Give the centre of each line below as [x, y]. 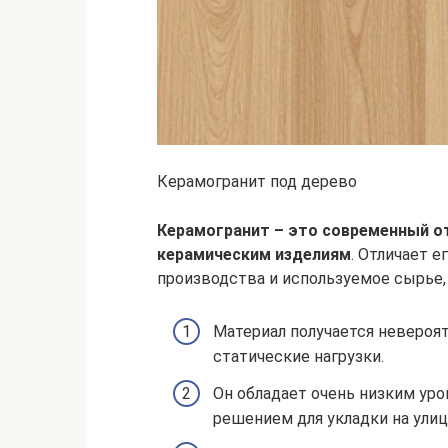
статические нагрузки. [298, 356]
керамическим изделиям [254, 254]
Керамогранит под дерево [257, 181]
